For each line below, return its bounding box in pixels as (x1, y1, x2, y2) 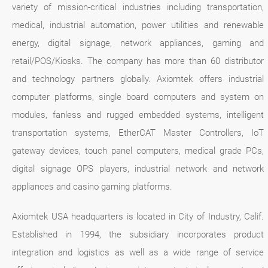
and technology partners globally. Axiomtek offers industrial (12, 74, 264, 85)
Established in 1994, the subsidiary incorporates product (12, 229, 264, 240)
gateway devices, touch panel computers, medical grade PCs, (12, 145, 264, 157)
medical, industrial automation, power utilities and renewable (12, 20, 264, 31)
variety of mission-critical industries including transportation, (12, 2, 264, 13)
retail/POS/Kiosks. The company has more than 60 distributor (12, 56, 264, 67)
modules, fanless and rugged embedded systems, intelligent (12, 109, 264, 121)
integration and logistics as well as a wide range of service (12, 247, 264, 258)
